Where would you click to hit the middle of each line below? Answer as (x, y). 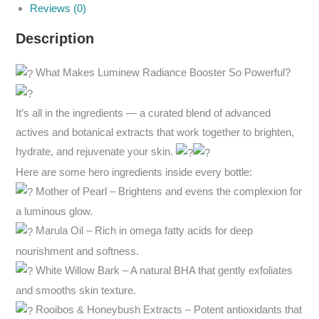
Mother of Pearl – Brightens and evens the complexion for (168, 191)
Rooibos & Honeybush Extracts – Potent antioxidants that (168, 310)
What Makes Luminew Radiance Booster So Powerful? (162, 73)
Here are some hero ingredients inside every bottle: (134, 172)
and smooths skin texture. (76, 291)
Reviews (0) (58, 9)
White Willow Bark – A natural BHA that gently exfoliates (163, 270)
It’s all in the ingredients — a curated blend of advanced (143, 113)
